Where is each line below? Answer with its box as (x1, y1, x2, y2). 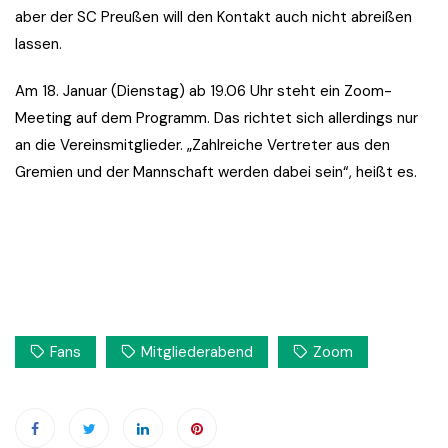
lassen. (15, 34, 62, 55)
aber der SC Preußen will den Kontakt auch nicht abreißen (15, 7, 412, 28)
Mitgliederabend (141, 342, 253, 363)
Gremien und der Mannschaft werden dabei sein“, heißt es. (15, 162, 417, 183)
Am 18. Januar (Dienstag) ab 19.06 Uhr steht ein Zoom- (15, 81, 392, 102)
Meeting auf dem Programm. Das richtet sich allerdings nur (15, 108, 418, 129)
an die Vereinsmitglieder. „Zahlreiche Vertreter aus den (15, 135, 390, 156)
